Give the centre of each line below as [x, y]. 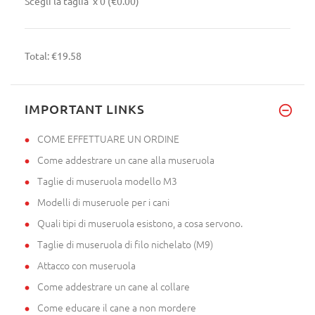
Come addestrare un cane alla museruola [126, 159]
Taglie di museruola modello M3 [107, 180]
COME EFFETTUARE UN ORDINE [108, 138]
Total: [38, 55]
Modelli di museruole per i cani [103, 201]
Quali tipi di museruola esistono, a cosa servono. [140, 223]
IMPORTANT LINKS [85, 108]
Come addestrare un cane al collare [114, 286]
